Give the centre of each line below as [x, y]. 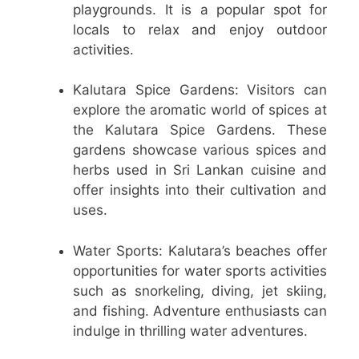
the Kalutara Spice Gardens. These [200, 130]
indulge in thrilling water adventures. [190, 331]
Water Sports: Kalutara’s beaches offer [200, 250]
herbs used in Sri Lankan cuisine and [200, 170]
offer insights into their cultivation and [200, 190]
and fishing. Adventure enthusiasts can [200, 311]
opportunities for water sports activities [200, 270]
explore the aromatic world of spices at [200, 110]
